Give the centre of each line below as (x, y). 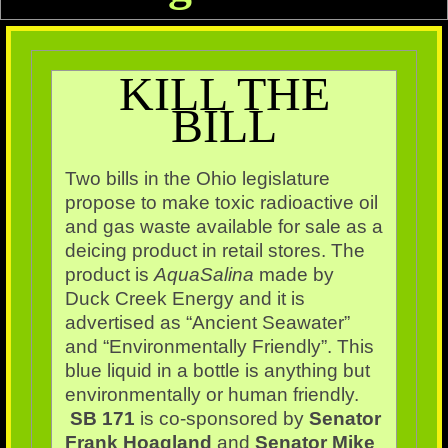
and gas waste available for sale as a (223, 227)
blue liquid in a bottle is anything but (217, 371)
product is (109, 275)
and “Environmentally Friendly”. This (219, 347)
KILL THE (224, 94)
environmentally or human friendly (209, 395)
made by (293, 275)
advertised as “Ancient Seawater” (207, 323)
